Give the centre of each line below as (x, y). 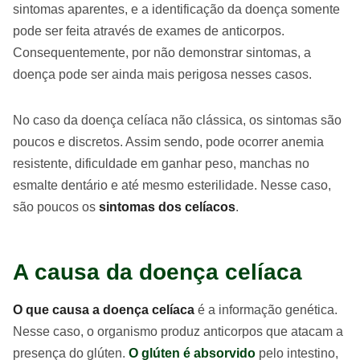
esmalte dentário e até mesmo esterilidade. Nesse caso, (172, 186)
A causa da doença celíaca (157, 272)
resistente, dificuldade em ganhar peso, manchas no (161, 164)
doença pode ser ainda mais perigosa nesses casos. (162, 75)
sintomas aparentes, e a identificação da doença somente (176, 10)
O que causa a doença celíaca (104, 310)
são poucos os (56, 207)
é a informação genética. (266, 310)
